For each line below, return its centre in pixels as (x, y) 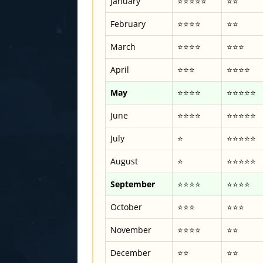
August (124, 161)
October (126, 207)
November (131, 230)
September (133, 184)
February (128, 24)
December (131, 253)
